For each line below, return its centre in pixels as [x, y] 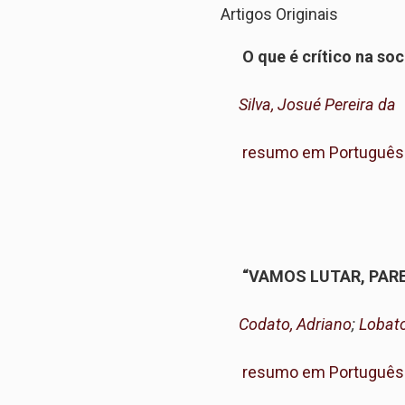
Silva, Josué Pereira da [317, 104]
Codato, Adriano [295, 324]
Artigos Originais [279, 14]
